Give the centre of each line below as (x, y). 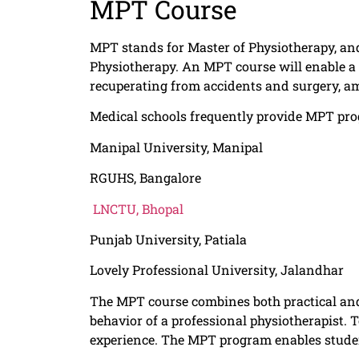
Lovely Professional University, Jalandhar (217, 270)
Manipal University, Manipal (178, 147)
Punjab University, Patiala (170, 239)
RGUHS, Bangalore (145, 178)
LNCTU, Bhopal (137, 208)
